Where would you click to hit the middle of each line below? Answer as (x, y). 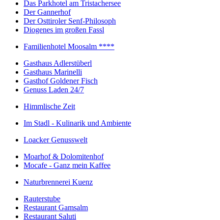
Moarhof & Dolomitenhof (64, 156)
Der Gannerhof (47, 12)
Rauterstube (42, 199)
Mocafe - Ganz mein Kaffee (67, 165)
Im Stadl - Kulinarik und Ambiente (77, 123)
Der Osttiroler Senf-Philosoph (70, 21)
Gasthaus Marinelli (53, 72)
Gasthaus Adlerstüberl (58, 63)
